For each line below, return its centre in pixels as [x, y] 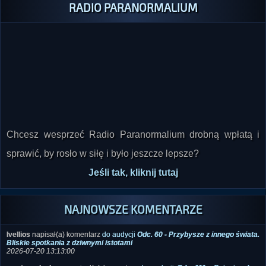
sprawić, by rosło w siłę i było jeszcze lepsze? [103, 159]
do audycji [120, 240]
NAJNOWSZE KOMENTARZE [133, 215]
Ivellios [18, 240]
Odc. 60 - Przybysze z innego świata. [198, 240]
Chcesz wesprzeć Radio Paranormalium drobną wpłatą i [133, 140]
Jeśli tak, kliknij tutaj [133, 178]
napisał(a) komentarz [66, 240]
